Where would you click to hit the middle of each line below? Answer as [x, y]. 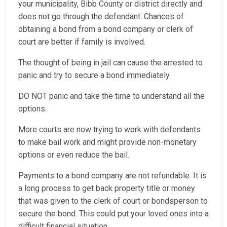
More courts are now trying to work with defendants [109, 130]
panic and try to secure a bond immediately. [97, 75]
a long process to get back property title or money [107, 188]
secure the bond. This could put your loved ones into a [113, 214]
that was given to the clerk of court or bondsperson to [113, 201]
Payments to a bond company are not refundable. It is [112, 176]
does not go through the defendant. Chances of [101, 17]
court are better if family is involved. [84, 42]
